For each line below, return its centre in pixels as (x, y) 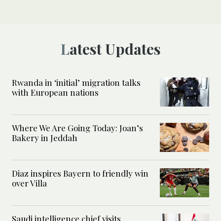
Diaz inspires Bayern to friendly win (80, 173)
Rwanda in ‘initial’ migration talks (76, 82)
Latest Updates (115, 49)
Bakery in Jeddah (45, 137)
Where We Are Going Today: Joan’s (77, 128)
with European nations (55, 92)
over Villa (29, 183)
